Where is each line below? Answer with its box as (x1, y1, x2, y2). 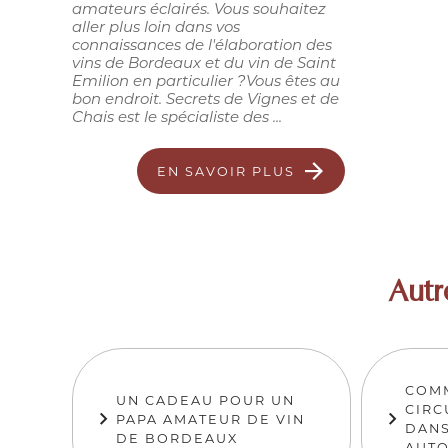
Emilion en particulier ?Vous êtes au (72, 75, 340, 91)
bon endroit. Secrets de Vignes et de (72, 93, 339, 109)
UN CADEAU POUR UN (116, 392, 295, 408)
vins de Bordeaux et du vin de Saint (72, 57, 336, 73)
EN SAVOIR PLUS (156, 163, 295, 179)
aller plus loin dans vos (72, 21, 240, 37)
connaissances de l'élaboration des (72, 39, 332, 55)
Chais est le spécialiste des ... (72, 111, 282, 127)
